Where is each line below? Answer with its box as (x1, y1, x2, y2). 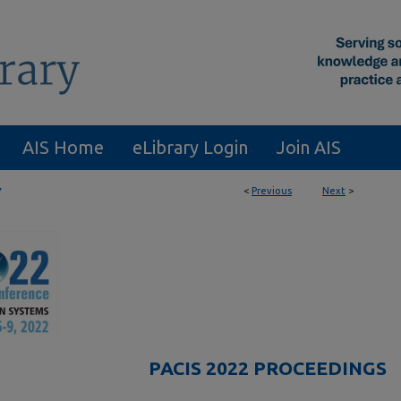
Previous (252, 185, 292, 196)
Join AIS (277, 137, 341, 158)
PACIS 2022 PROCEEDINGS (149, 357, 387, 379)
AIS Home (22, 137, 104, 158)
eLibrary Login (132, 137, 248, 158)
